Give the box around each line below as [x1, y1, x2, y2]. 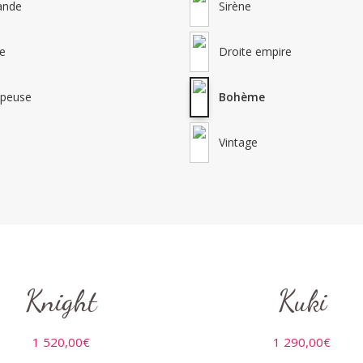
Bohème [219, 89, 265, 105]
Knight [25, 284, 97, 319]
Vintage [219, 135, 258, 151]
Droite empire [219, 43, 292, 59]
